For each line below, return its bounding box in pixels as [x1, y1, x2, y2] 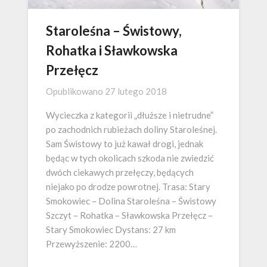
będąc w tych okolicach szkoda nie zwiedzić [46, 153, 214, 164]
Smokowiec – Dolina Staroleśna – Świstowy [46, 195, 216, 207]
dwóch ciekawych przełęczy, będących [46, 167, 194, 178]
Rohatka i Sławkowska [46, 42, 178, 59]
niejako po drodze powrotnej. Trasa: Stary [46, 181, 210, 193]
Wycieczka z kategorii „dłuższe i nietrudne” [46, 110, 213, 121]
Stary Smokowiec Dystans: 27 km [46, 224, 176, 235]
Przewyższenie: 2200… [46, 238, 137, 250]
